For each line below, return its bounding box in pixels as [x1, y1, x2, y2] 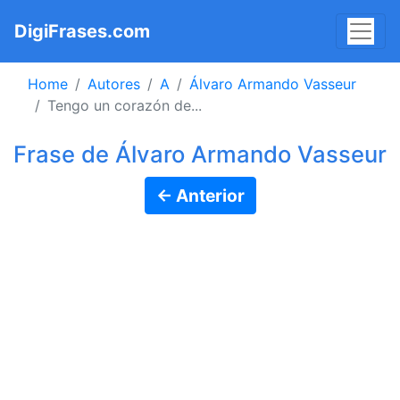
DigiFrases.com [14, 21, 150, 42]
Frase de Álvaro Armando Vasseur [13, 140, 387, 168]
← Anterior [155, 185, 245, 206]
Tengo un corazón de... [47, 96, 202, 114]
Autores [87, 75, 140, 93]
